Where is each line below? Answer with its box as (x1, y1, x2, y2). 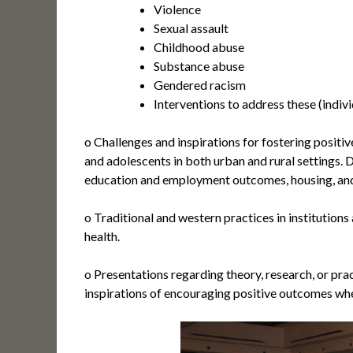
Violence (154, 2, 201, 17)
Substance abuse (154, 58, 244, 74)
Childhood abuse (154, 39, 244, 55)
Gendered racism (154, 77, 246, 93)
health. (84, 229, 120, 244)
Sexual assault (154, 20, 229, 36)
